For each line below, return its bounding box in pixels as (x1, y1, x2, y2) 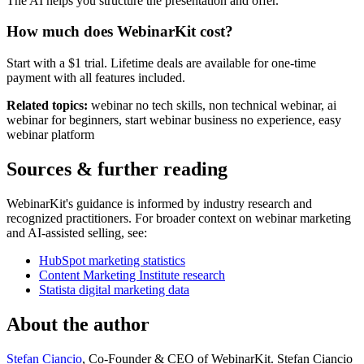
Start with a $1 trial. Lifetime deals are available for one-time (6, 56, 316, 71)
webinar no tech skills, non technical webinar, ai (88, 98, 336, 113)
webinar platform (6, 128, 94, 142)
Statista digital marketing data (39, 282, 189, 297)
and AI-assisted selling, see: (6, 225, 147, 240)
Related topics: (6, 98, 88, 113)
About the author (6, 313, 149, 335)
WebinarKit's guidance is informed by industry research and (6, 196, 312, 210)
